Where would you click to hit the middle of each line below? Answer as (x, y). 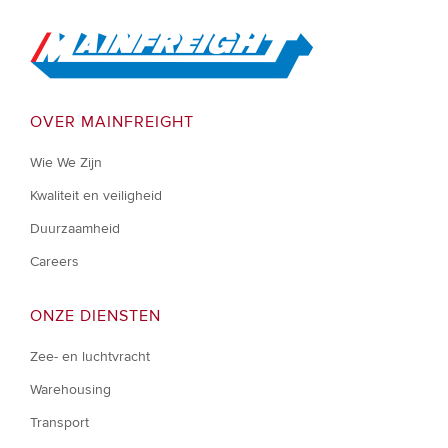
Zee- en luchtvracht (90, 356)
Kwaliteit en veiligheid (96, 195)
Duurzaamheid (75, 228)
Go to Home (67, 39)
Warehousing (70, 389)
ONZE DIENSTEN (95, 315)
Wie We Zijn (66, 162)
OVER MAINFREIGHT (112, 121)
